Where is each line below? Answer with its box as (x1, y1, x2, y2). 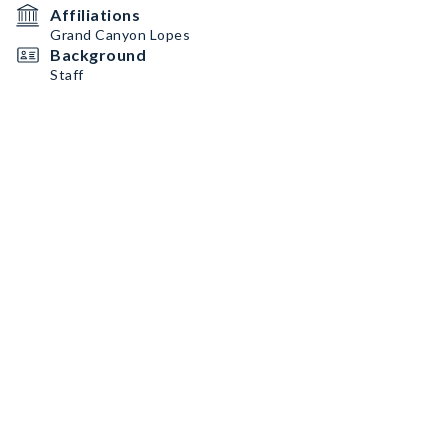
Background (50, 45, 146, 64)
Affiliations (50, 5, 140, 24)
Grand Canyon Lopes (50, 26, 190, 43)
